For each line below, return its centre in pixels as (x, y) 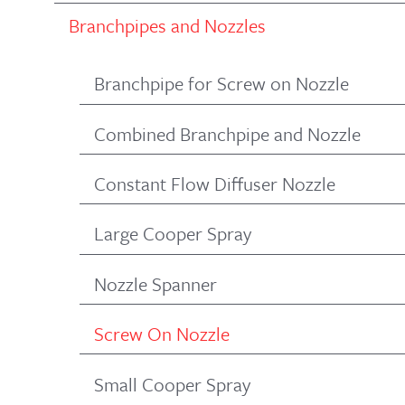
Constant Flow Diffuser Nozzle (215, 184)
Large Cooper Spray (173, 234)
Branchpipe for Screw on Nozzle (221, 84)
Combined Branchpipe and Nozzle (227, 133)
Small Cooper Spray (172, 384)
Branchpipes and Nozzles (167, 25)
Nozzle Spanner (155, 283)
